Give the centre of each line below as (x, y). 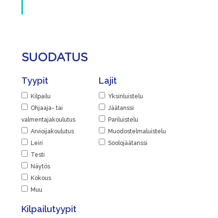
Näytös (40, 166)
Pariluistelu (123, 120)
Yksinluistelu (126, 96)
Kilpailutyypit (49, 209)
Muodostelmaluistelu (137, 131)
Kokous (41, 178)
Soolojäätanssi (128, 143)
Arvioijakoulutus (52, 131)
